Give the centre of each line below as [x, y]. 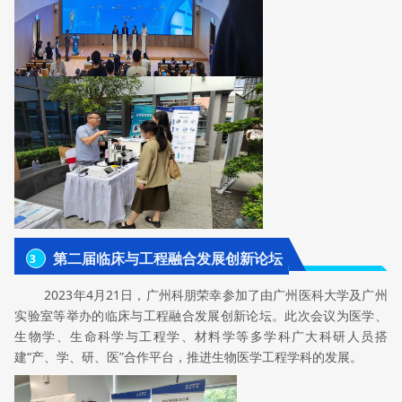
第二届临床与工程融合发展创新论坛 [168, 258]
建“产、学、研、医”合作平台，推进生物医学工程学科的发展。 [189, 356]
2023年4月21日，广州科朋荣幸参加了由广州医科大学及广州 [216, 294]
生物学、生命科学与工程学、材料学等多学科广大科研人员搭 [201, 336]
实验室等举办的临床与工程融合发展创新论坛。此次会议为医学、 [201, 315]
